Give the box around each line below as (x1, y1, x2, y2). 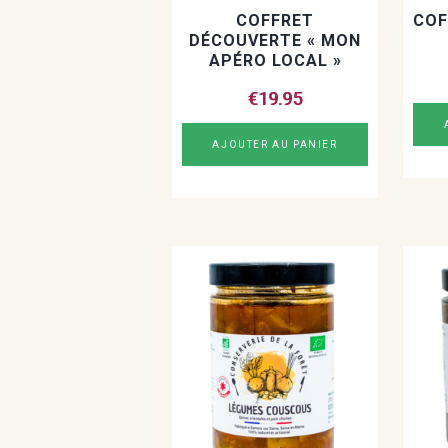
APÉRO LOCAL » (208, 50, 342, 70)
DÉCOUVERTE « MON (189, 30, 361, 50)
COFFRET (236, 10, 314, 30)
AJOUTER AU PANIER (212, 138, 338, 150)
